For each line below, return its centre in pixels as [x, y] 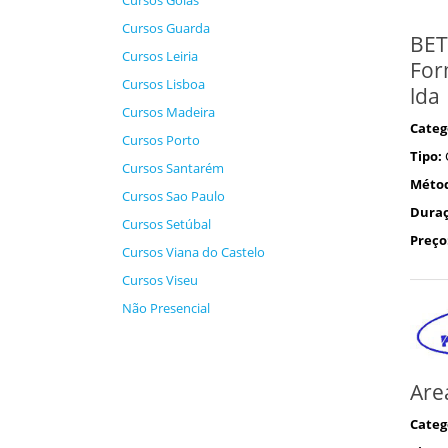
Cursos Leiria [160, 56]
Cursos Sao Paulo [173, 196]
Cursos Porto [161, 140]
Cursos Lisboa [163, 84]
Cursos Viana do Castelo [193, 252]
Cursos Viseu [160, 280]
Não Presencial [166, 308]
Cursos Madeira [168, 112]
